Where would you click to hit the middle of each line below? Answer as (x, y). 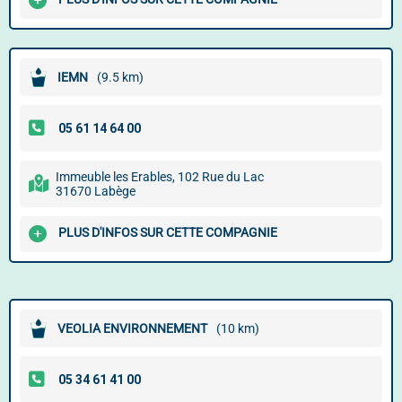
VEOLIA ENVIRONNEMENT (132, 328)
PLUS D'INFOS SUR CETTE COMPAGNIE (168, 233)
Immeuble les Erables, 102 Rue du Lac (160, 177)
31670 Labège (96, 191)
